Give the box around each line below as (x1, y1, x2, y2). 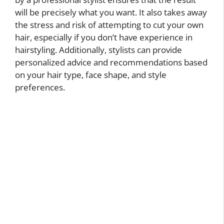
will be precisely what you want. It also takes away (15, 6, 207, 18)
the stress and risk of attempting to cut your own (15, 18, 203, 30)
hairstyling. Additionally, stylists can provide (15, 43, 182, 55)
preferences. (15, 81, 65, 93)
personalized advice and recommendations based (15, 56, 207, 68)
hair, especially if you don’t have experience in (15, 31, 192, 43)
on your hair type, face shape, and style (15, 68, 166, 80)
